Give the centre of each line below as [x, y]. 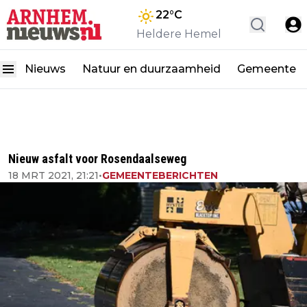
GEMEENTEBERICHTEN [160, 175]
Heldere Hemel [179, 34]
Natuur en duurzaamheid [151, 69]
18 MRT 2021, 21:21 [53, 175]
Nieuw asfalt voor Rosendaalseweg [97, 159]
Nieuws [45, 69]
